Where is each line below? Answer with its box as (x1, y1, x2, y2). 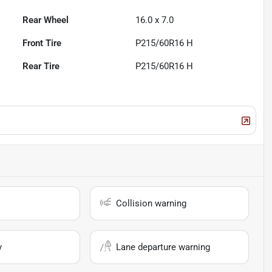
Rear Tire (22, 61, 60, 72)
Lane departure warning (116, 242, 211, 253)
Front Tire (22, 38, 62, 49)
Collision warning (116, 198, 187, 209)
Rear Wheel (22, 15, 69, 26)
